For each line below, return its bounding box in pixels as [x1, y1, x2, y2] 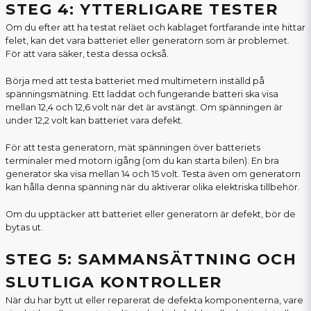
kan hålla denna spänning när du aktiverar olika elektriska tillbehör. [6, 182, 300, 193]
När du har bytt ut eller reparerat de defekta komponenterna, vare [6, 295, 303, 306]
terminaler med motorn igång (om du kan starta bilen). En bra [6, 155, 279, 167]
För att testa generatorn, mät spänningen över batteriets [6, 142, 260, 153]
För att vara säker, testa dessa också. [6, 49, 169, 60]
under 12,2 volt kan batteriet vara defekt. [6, 115, 183, 126]
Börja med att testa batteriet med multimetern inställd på [6, 76, 264, 87]
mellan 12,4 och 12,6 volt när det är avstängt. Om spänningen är [6, 102, 283, 113]
